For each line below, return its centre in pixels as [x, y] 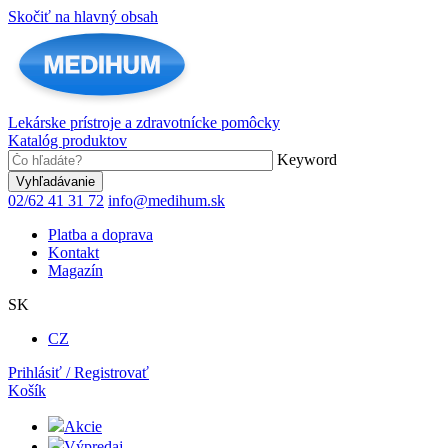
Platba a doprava [100, 234]
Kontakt [73, 252]
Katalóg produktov [67, 140]
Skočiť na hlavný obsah [83, 16]
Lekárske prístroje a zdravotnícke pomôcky [144, 122]
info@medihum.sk [166, 200]
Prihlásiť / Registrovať [78, 372]
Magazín [75, 270]
